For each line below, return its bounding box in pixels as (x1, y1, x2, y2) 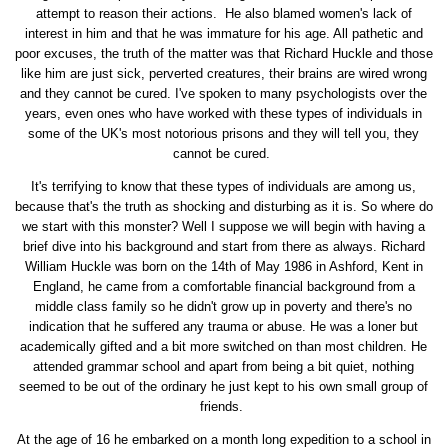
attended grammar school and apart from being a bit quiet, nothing (33, 359, 415, 375)
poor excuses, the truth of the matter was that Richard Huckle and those (14, 46, 433, 62)
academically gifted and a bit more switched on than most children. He (20, 339, 428, 355)
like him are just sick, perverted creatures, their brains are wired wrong (20, 66, 427, 82)
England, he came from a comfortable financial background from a (32, 279, 415, 295)
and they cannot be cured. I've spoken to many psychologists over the (20, 86, 428, 102)
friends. (200, 399, 248, 415)
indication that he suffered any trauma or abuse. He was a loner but (29, 319, 419, 335)
